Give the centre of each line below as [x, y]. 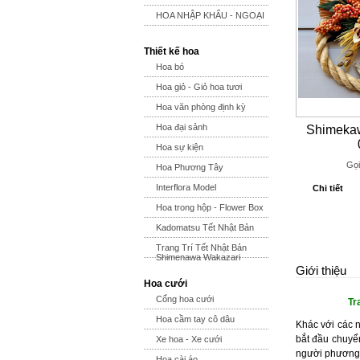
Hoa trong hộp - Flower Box [210, 207]
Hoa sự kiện [180, 147]
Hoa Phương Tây [190, 167]
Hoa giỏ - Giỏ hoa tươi [199, 87]
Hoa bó [170, 67]
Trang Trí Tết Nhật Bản [201, 247]
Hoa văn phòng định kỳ [201, 107]
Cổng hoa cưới [185, 299]
